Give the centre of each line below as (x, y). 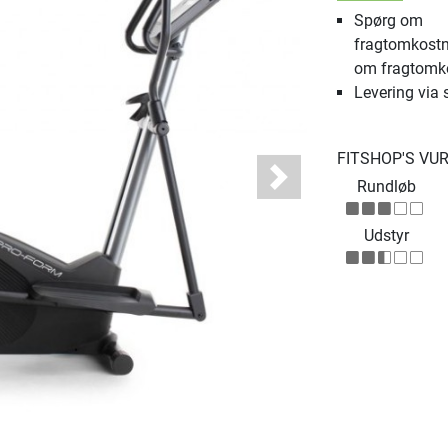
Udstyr (386, 236)
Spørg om (389, 21)
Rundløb (386, 187)
